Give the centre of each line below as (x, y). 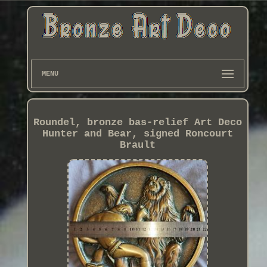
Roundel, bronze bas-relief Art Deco (137, 123)
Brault (137, 145)
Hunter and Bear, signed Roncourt (137, 134)
